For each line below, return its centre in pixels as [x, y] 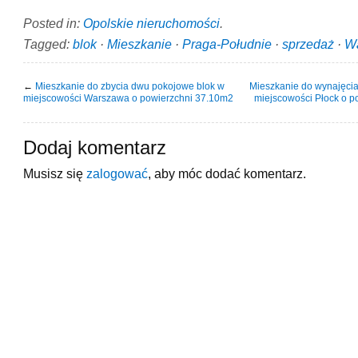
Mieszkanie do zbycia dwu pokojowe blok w [130, 86]
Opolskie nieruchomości [151, 23]
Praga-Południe [227, 44]
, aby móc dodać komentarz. [227, 173]
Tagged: [48, 44]
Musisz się [55, 173]
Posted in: [53, 23]
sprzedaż [308, 44]
